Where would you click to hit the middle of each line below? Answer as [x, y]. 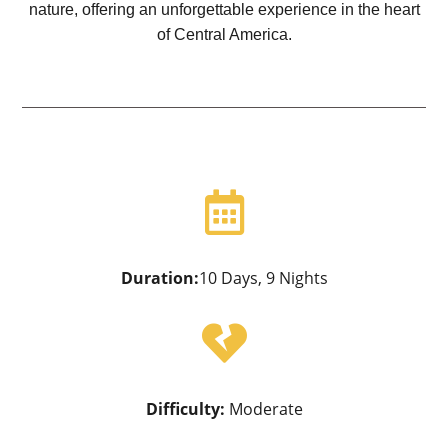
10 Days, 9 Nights [263, 278]
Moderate [265, 409]
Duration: [159, 278]
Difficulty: [187, 409]
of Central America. [224, 34]
